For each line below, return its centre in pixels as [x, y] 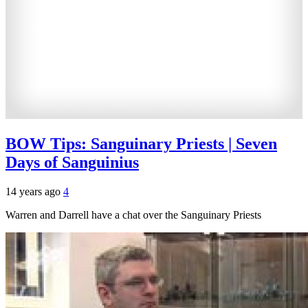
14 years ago [34, 192]
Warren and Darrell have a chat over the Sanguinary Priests [133, 215]
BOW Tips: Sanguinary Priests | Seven [141, 144]
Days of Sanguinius [72, 163]
